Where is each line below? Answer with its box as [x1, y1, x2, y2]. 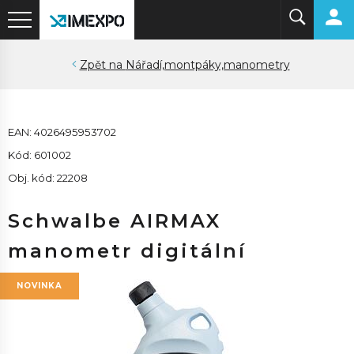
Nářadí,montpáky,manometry [125, 58, 290, 72]
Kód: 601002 [8, 149, 71, 161]
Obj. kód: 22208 [8, 171, 88, 184]
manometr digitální [8, 239, 247, 262]
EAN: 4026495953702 [8, 126, 116, 138]
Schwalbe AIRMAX [8, 209, 221, 232]
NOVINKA [17, 281, 62, 291]
